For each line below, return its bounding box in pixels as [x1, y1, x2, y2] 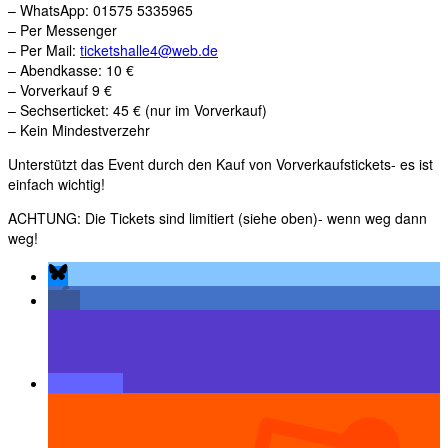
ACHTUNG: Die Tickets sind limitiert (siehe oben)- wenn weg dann [8, 208, 427, 229]
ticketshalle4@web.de [80, 40, 218, 61]
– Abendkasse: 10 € [8, 60, 134, 81]
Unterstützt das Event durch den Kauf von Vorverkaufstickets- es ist [8, 154, 433, 175]
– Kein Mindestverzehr [8, 120, 150, 141]
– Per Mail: [8, 40, 80, 61]
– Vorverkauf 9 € [8, 80, 112, 101]
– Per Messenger [8, 20, 117, 41]
